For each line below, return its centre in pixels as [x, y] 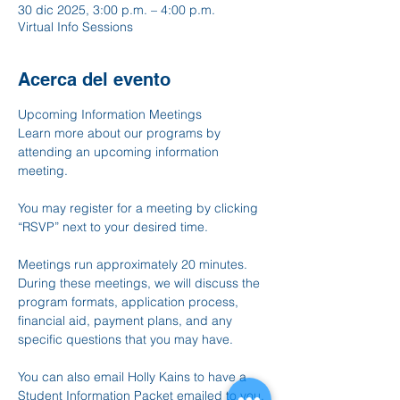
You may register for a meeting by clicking [140, 208]
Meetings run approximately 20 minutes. [134, 264]
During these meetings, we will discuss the [141, 283]
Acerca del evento [94, 79]
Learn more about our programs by [121, 133]
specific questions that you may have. [125, 339]
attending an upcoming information [120, 152]
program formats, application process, [130, 302]
